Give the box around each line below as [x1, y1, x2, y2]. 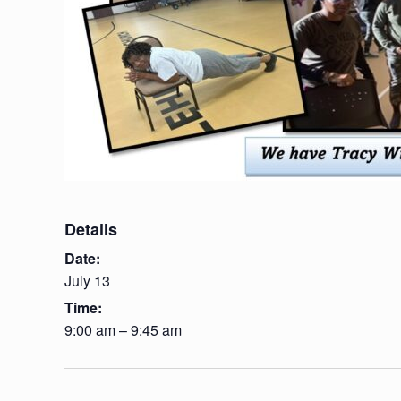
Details [64, 218, 117, 242]
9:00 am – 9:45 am [64, 320, 182, 341]
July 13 [64, 270, 110, 292]
